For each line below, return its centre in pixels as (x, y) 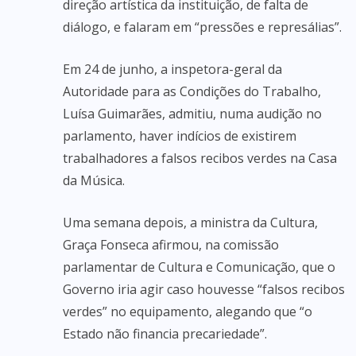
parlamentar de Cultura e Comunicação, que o (199, 267)
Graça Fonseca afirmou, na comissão (171, 245)
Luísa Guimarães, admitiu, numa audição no (192, 114)
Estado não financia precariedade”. (165, 334)
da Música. (94, 180)
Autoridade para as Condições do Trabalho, (192, 91)
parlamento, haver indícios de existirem (180, 136)
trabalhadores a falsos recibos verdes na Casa (200, 158)
